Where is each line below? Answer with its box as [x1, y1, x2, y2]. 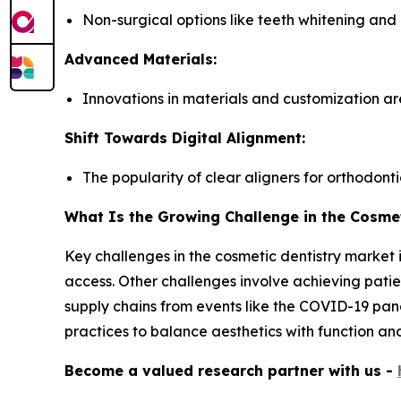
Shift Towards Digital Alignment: [64, 128, 305, 147]
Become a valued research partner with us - [64, 361, 397, 380]
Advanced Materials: [64, 49, 217, 68]
